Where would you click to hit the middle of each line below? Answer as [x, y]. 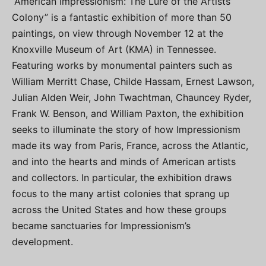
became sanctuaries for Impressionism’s [101, 226]
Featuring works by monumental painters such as [122, 66]
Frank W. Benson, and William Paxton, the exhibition [128, 114]
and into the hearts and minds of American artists [124, 162]
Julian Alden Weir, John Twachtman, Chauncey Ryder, [132, 98]
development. [42, 242]
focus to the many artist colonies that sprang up [121, 194]
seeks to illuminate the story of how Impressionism [126, 130]
